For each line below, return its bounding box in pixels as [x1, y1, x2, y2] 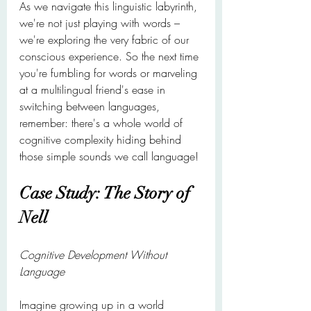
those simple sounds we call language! [19, 149, 199, 164]
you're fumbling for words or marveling [19, 65, 201, 81]
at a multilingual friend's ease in [19, 82, 169, 97]
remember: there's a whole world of [19, 115, 186, 131]
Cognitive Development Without [19, 247, 170, 262]
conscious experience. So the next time [19, 49, 202, 64]
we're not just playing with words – [19, 15, 183, 31]
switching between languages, [19, 99, 163, 114]
